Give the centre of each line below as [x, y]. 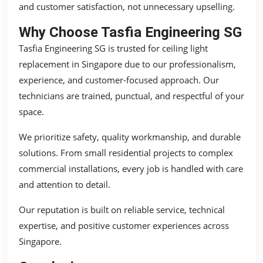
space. [31, 111]
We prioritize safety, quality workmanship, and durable [130, 136]
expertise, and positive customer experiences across [124, 225]
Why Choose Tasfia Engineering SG [130, 32]
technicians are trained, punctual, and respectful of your [131, 95]
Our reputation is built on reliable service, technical [122, 209]
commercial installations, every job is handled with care [131, 168]
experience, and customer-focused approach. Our [119, 80]
